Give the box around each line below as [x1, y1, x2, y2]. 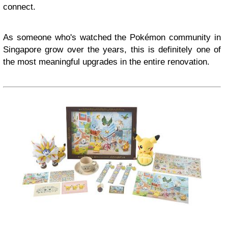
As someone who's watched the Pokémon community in [3, 32, 221, 42]
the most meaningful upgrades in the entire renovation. [3, 56, 210, 67]
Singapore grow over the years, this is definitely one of [3, 44, 221, 54]
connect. [3, 2, 36, 12]
